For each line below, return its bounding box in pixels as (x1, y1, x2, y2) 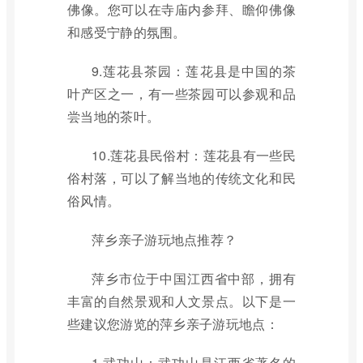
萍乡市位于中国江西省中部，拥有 (92, 269, 296, 288)
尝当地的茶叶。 (67, 107, 160, 126)
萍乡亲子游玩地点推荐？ (92, 230, 237, 249)
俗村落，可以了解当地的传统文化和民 (67, 169, 296, 187)
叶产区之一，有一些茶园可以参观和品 (67, 84, 296, 103)
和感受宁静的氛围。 (67, 23, 186, 41)
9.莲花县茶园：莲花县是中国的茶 (92, 62, 296, 80)
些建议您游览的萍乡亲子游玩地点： (67, 314, 279, 333)
